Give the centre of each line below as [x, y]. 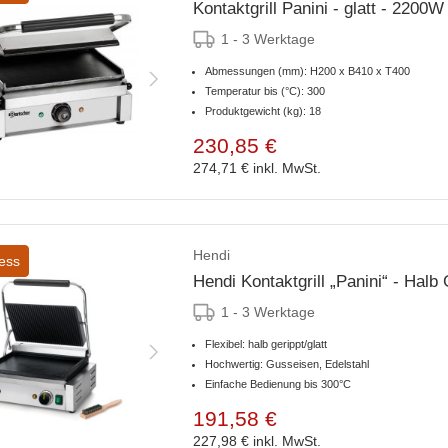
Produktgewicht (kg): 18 [263, 111]
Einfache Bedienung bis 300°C [278, 384]
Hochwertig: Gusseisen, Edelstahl [287, 364]
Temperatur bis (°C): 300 [265, 91]
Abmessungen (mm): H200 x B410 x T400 [307, 71]
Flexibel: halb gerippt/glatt [266, 344]
